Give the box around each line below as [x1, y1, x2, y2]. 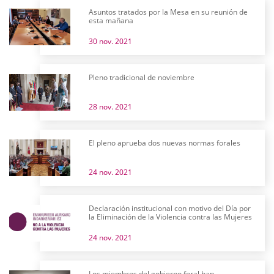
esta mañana [89, 15, 133, 26]
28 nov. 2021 [89, 102, 132, 112]
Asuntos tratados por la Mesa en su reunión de [89, 7, 248, 17]
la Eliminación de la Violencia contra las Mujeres [89, 212, 252, 222]
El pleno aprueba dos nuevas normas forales [89, 138, 240, 148]
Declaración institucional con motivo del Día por [89, 203, 251, 213]
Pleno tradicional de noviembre [89, 72, 194, 83]
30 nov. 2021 [89, 36, 132, 46]
